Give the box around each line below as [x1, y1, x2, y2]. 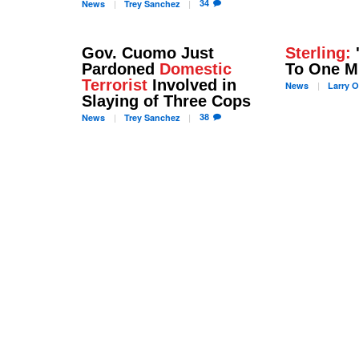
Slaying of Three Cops [82, 92, 251, 110]
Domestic [159, 60, 232, 78]
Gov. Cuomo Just [82, 44, 214, 62]
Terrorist [82, 76, 147, 94]
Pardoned [82, 60, 159, 78]
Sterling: [285, 44, 352, 62]
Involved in [147, 76, 236, 94]
